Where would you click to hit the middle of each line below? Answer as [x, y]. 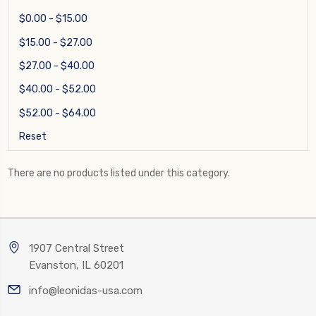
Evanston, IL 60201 [76, 266]
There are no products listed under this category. [119, 174]
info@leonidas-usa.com [86, 291]
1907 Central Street [77, 249]
